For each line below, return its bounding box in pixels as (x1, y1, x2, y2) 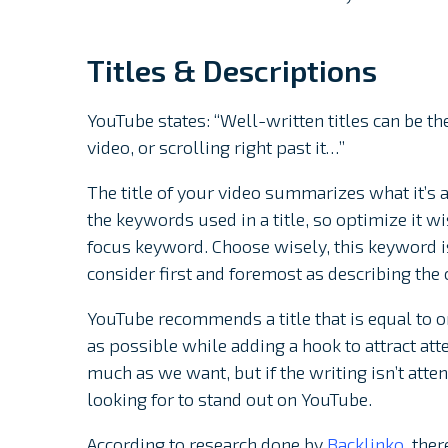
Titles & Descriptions (87, 52, 377, 89)
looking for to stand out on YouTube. (87, 388, 372, 411)
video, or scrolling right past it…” (87, 136, 345, 159)
